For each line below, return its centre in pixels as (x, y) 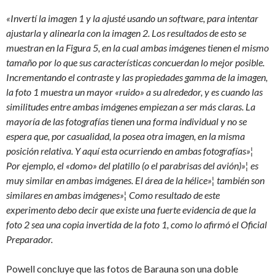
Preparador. (29, 239)
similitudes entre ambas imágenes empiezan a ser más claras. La (131, 107)
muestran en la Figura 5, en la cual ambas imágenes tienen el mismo (137, 48)
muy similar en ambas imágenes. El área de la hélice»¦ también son (135, 180)
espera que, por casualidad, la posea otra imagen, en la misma (126, 136)
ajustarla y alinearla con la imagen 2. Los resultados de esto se (126, 33)
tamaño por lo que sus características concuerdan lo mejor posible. (135, 62)
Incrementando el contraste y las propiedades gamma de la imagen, (137, 77)
